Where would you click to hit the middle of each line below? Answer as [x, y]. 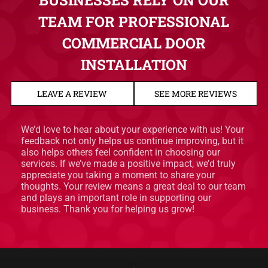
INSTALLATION [134, 65]
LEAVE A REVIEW [72, 94]
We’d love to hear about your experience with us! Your [132, 130]
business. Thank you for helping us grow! [107, 209]
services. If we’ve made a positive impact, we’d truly [128, 164]
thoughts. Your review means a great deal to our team [133, 187]
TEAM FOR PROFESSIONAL [134, 22]
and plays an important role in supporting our [116, 198]
